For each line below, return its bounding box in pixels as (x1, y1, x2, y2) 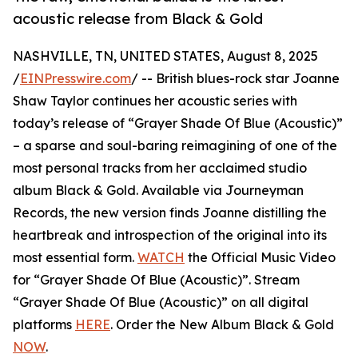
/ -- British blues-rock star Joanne (131, 70, 340, 87)
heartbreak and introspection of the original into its (13, 227, 327, 244)
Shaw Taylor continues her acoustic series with (13, 93, 297, 109)
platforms (13, 316, 75, 333)
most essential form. (13, 249, 137, 266)
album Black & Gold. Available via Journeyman (13, 182, 304, 199)
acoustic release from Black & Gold (13, 10, 263, 28)
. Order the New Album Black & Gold (110, 316, 334, 333)
